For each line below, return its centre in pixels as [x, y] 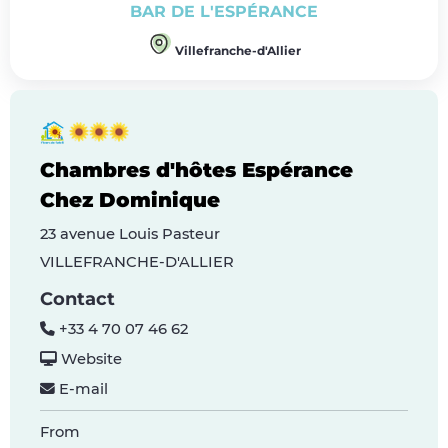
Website [89, 358]
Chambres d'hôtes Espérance [196, 169]
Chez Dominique [130, 199]
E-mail [81, 388]
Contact [77, 298]
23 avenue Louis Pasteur [130, 233]
